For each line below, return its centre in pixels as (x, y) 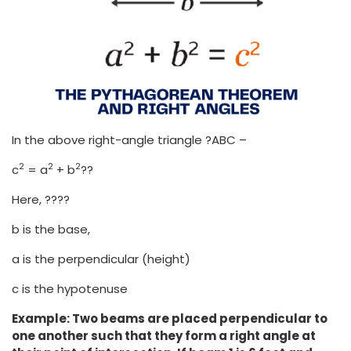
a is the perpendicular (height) (101, 259)
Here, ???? (41, 199)
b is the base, (51, 229)
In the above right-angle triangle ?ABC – (129, 139)
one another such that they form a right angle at (164, 335)
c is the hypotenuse (70, 288)
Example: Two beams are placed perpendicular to (170, 318)
